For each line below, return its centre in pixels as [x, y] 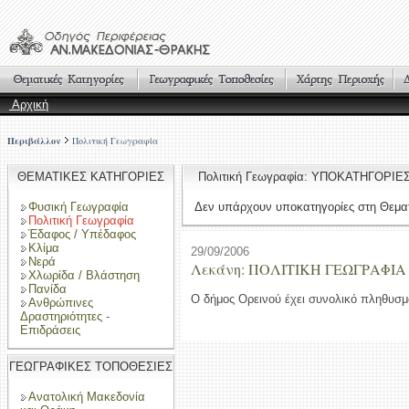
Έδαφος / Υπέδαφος [82, 234]
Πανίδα [47, 289]
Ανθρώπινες [61, 303]
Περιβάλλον [34, 141]
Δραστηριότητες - [65, 316]
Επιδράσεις [50, 330]
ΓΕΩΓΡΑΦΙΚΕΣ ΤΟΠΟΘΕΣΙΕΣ [91, 367]
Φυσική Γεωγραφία [79, 207]
